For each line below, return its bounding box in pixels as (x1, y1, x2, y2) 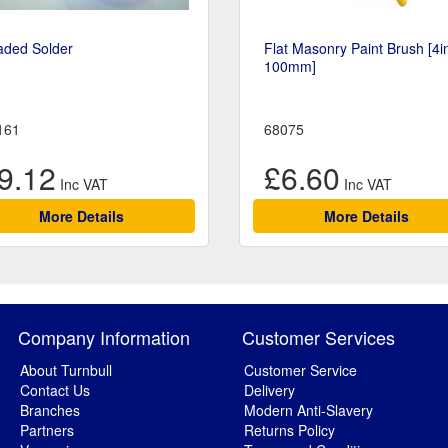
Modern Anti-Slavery (244, 400, 373, 421)
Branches (20, 400, 80, 421)
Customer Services (242, 324, 395, 351)
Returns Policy (244, 420, 335, 441)
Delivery (244, 380, 295, 401)
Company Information (18, 324, 190, 351)
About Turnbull (20, 360, 112, 381)
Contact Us (20, 380, 90, 401)
